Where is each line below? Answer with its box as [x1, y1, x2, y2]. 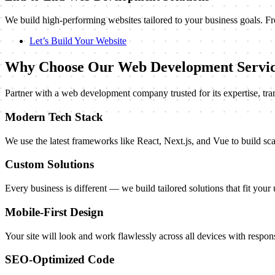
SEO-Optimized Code [5, 253, 114, 266]
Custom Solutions [5, 158, 94, 171]
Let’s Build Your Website [29, 36, 126, 47]
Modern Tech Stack [5, 110, 103, 123]
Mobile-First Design [5, 205, 104, 219]
